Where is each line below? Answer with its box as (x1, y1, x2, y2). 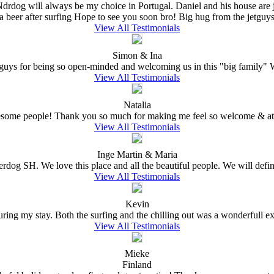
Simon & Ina (112, 50, 162, 61)
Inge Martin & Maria (97, 149, 177, 160)
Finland (122, 259, 152, 270)
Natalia (123, 99, 151, 110)
